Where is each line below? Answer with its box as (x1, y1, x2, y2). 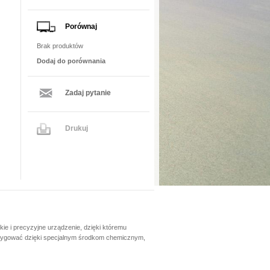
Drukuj (65, 124, 88, 133)
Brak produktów (37, 42, 83, 50)
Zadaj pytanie (65, 89, 111, 98)
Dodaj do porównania (37, 57, 105, 65)
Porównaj (65, 22, 97, 31)
